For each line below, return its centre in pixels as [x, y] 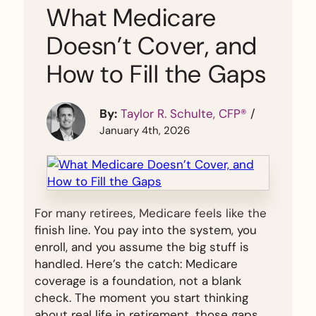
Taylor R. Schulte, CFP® [184, 114]
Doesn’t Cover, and [152, 46]
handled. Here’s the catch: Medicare [136, 264]
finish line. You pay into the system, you [146, 230]
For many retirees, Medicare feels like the [151, 213]
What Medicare [132, 18]
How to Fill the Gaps [157, 74]
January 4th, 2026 [145, 130]
